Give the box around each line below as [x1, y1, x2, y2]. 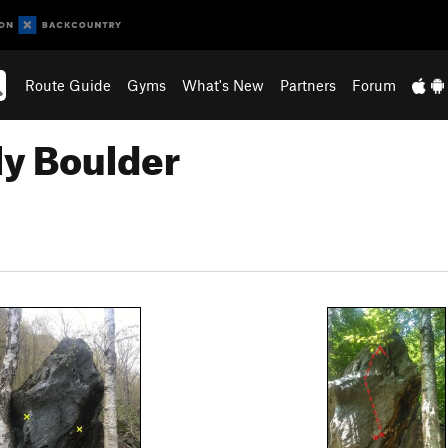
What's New [182, 76, 265, 94]
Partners [280, 76, 337, 94]
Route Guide [25, 76, 112, 94]
